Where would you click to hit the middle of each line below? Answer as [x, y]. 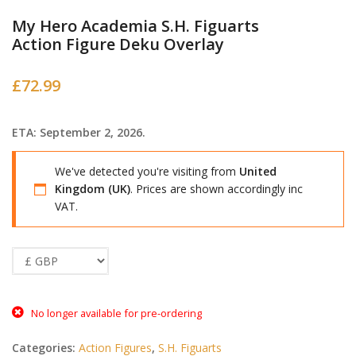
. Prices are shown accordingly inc [217, 188]
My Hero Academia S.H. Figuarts [135, 26]
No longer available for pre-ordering [116, 313]
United [258, 171]
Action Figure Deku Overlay [118, 44]
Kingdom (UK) [93, 188]
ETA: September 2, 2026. [79, 133]
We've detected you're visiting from [147, 171]
